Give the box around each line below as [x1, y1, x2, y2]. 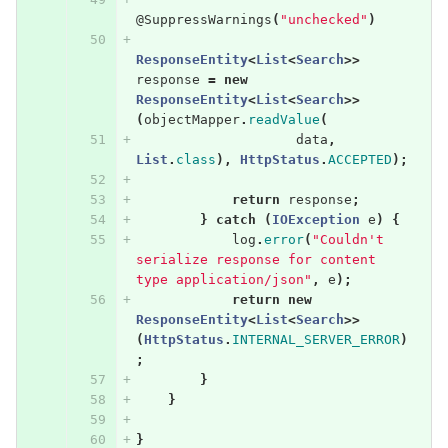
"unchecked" [279, 11, 368, 27]
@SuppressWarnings [135, 11, 272, 27]
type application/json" [135, 271, 312, 287]
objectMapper [143, 111, 240, 127]
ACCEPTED [327, 151, 392, 167]
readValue [247, 111, 320, 127]
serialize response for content [135, 251, 384, 267]
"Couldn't [311, 231, 392, 247]
